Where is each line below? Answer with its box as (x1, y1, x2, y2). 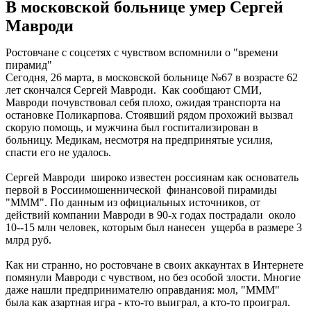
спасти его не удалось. (6, 146, 111, 159)
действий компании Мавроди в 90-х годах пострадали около (6, 209, 296, 221)
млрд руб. (6, 234, 51, 246)
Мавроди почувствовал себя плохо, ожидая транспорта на (6, 96, 280, 109)
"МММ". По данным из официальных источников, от (6, 196, 260, 209)
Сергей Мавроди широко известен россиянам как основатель (6, 171, 299, 184)
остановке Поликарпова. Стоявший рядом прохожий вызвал (6, 109, 293, 121)
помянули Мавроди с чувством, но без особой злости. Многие (6, 271, 301, 284)
